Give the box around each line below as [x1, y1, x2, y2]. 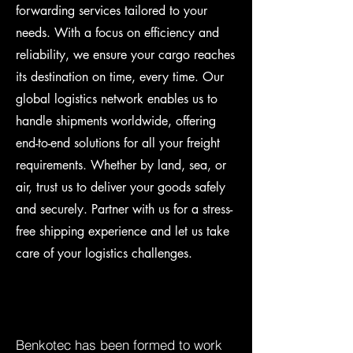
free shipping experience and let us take [16, 223, 229, 240]
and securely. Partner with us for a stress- [16, 201, 232, 217]
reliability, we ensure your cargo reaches [16, 46, 235, 63]
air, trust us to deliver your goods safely [16, 179, 225, 195]
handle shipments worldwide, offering [16, 113, 216, 129]
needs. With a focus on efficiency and [16, 24, 219, 41]
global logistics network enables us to [16, 91, 217, 107]
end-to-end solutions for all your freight [16, 135, 220, 151]
